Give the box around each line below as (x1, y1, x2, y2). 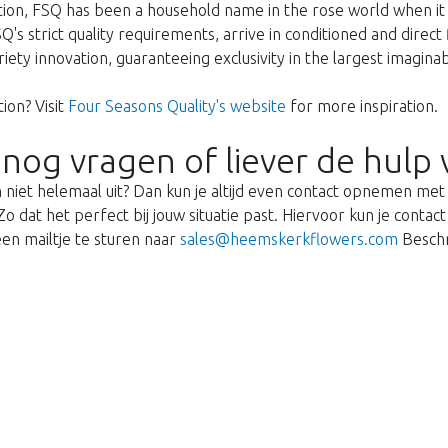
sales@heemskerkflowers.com (180, 230, 398, 248)
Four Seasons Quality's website (68, 97, 286, 115)
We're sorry (136, 368, 312, 406)
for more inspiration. (286, 97, 438, 115)
